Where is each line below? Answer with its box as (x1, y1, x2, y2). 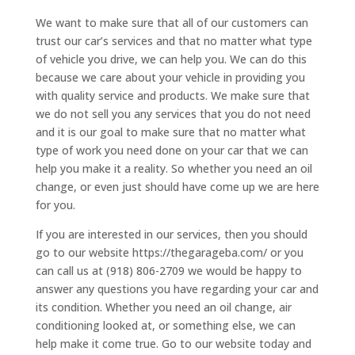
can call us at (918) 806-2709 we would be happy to (35, 263, 302, 279)
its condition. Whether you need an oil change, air (35, 300, 292, 315)
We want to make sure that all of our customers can (35, 15, 308, 31)
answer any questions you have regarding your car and (35, 281, 319, 297)
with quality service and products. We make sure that (35, 88, 310, 104)
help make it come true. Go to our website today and (35, 336, 311, 352)
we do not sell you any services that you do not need (35, 106, 311, 122)
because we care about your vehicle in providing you (35, 70, 305, 86)
